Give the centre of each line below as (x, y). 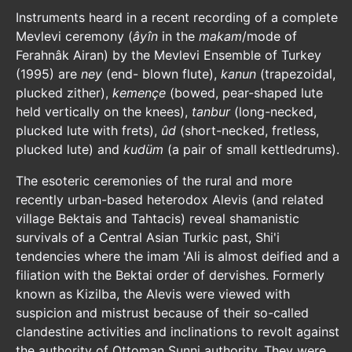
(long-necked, (275, 112)
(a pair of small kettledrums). (253, 149)
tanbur (213, 112)
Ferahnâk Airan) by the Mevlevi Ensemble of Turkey (169, 55)
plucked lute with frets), (88, 130)
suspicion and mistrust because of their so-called (162, 313)
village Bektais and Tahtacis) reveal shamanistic (158, 218)
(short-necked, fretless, (249, 130)
